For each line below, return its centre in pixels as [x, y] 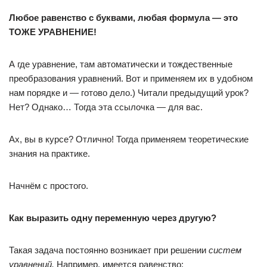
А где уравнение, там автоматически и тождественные [121, 64]
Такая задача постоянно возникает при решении [109, 250]
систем [225, 250]
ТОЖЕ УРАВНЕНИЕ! [53, 32]
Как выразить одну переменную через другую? [113, 218]
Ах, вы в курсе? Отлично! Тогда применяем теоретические [129, 139]
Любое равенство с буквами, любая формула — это [123, 18]
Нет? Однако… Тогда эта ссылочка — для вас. [106, 107]
